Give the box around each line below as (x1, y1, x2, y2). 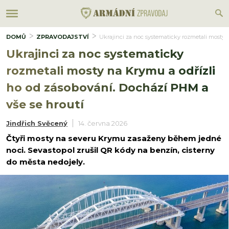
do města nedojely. (6, 157, 85, 167)
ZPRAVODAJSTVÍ (36, 33, 89, 40)
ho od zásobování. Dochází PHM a (6, 81, 209, 95)
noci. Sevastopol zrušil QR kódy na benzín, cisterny (6, 145, 215, 155)
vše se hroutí (6, 98, 84, 111)
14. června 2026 (78, 119, 127, 127)
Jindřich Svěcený (6, 119, 67, 127)
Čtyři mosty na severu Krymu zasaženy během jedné (6, 133, 221, 143)
